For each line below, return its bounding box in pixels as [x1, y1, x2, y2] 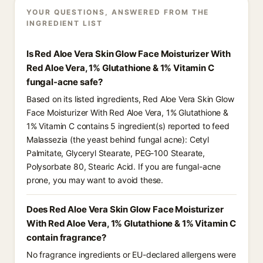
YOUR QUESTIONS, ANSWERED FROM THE [26, 8, 210, 16]
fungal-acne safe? [26, 76, 103, 87]
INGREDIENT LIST [26, 19, 103, 28]
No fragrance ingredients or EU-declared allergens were [26, 249, 236, 259]
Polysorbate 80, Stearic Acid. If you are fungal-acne [26, 161, 221, 171]
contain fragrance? [26, 232, 106, 243]
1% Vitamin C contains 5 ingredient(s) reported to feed [26, 121, 230, 131]
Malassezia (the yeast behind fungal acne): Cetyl [26, 134, 209, 144]
